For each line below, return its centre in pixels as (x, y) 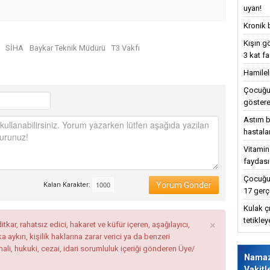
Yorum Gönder (184, 185)
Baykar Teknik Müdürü (67, 48)
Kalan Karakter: (68, 185)
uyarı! (253, 8)
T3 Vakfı (126, 48)
